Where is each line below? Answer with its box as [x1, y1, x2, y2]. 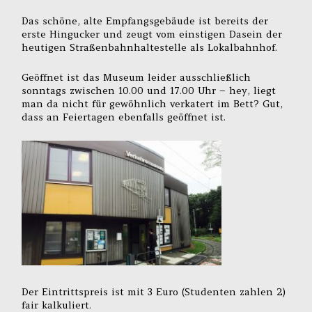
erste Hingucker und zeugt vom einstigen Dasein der [22, 28, 283, 41]
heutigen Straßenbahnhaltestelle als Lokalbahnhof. [22, 41, 278, 54]
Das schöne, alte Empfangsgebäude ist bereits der [22, 15, 269, 28]
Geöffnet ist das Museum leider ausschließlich [22, 70, 251, 84]
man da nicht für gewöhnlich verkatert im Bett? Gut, [22, 97, 283, 110]
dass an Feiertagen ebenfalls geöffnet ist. [22, 110, 226, 123]
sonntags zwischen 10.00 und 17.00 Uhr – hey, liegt [22, 84, 276, 97]
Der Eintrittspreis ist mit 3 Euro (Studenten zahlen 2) [22, 286, 286, 299]
